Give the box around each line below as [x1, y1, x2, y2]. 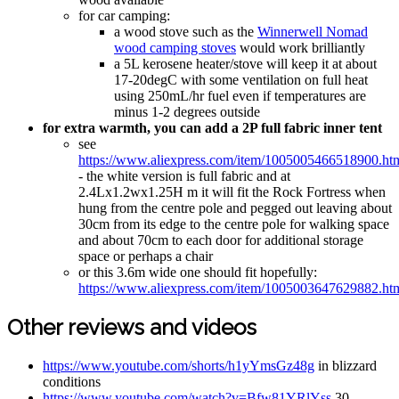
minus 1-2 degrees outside [114, 104, 260, 120]
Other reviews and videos [7, 314, 256, 341]
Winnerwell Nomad [257, 24, 368, 40]
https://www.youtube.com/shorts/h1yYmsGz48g [43, 358, 314, 374]
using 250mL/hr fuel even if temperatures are [114, 88, 366, 104]
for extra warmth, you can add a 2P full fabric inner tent [43, 120, 382, 136]
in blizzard [314, 358, 377, 374]
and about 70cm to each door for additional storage [78, 232, 363, 248]
